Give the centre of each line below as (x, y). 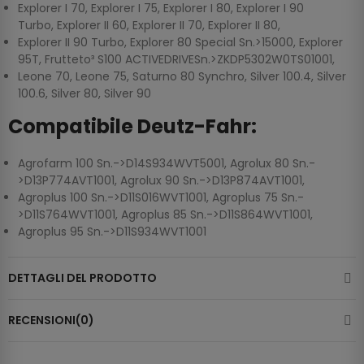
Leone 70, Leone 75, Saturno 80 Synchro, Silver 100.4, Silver (182, 77)
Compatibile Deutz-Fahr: (132, 127)
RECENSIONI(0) (51, 321)
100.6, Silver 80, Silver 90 (84, 94)
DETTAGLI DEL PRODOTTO (82, 278)
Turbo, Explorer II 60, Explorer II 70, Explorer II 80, (149, 26)
